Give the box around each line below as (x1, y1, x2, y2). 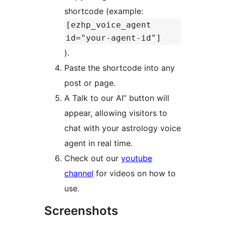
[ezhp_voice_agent (66, 20, 151, 30)
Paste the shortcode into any (64, 63, 175, 73)
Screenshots (44, 203, 118, 218)
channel (64, 168, 93, 179)
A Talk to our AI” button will (64, 93, 169, 103)
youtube (121, 153, 152, 164)
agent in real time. (64, 138, 133, 149)
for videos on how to (93, 168, 176, 179)
